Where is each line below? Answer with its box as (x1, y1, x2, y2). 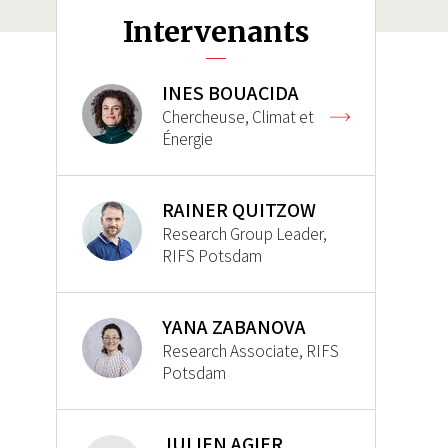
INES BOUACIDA (162, 80, 299, 107)
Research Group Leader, (162, 223, 327, 246)
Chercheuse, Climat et (162, 106, 314, 129)
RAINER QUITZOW (162, 197, 316, 224)
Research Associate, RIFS (162, 340, 339, 363)
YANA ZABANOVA (162, 314, 306, 341)
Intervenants (123, 14, 309, 51)
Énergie (162, 128, 213, 151)
